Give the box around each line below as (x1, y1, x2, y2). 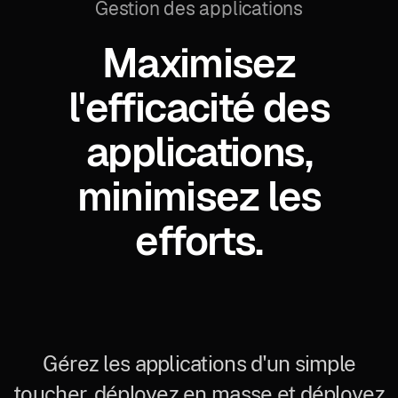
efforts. (135, 214, 263, 267)
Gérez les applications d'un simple (42, 350, 356, 376)
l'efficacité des (68, 81, 330, 133)
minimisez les (76, 170, 322, 222)
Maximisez (101, 36, 297, 89)
